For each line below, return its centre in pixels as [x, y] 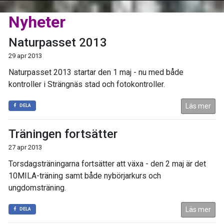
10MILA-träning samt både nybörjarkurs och [85, 175]
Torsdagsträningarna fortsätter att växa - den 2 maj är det [107, 163]
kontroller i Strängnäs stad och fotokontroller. [87, 84]
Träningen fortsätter [63, 134]
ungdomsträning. [37, 187]
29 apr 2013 [25, 55]
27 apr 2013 [25, 147]
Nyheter [37, 22]
